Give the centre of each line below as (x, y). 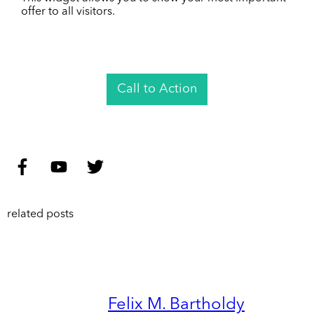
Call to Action (157, 89)
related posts (40, 215)
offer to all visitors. (68, 12)
